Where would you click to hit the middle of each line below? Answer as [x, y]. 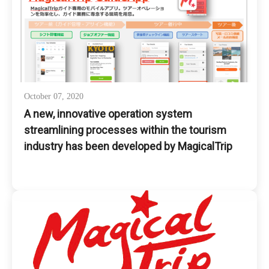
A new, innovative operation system [108, 114]
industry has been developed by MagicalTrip [128, 146]
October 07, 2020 [54, 96]
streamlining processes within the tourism [125, 130]
